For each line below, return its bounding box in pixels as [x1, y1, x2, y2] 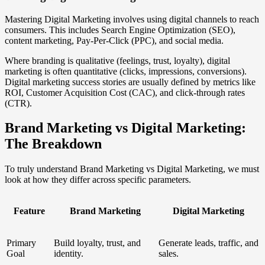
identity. [54, 248, 83, 259]
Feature [13, 206, 45, 216]
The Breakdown [5, 136, 102, 152]
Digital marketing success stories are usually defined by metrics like [5, 76, 256, 87]
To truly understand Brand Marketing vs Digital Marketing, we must [5, 164, 259, 174]
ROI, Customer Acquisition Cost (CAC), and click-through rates [5, 87, 245, 98]
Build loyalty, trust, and [54, 238, 141, 248]
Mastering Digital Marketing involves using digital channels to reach [5, 14, 259, 24]
